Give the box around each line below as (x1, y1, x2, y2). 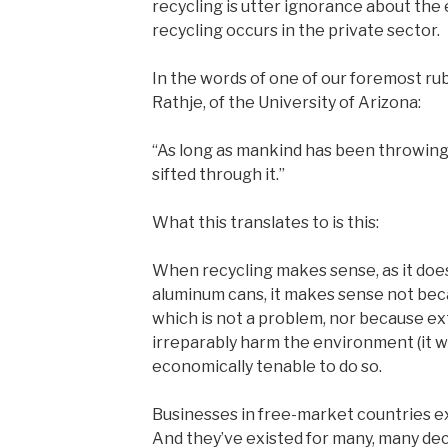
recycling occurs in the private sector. (151, 20, 440, 40)
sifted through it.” (151, 164, 285, 184)
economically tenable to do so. (151, 356, 382, 376)
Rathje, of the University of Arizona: (151, 92, 421, 112)
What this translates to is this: (151, 212, 379, 232)
